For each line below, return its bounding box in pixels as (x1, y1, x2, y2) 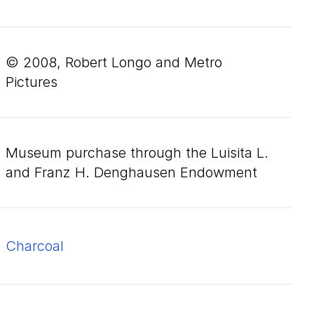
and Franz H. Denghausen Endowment (6, 164, 257, 181)
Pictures (6, 74, 57, 90)
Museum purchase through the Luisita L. (6, 144, 268, 161)
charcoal (16, 238, 64, 254)
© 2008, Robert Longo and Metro (6, 54, 222, 71)
